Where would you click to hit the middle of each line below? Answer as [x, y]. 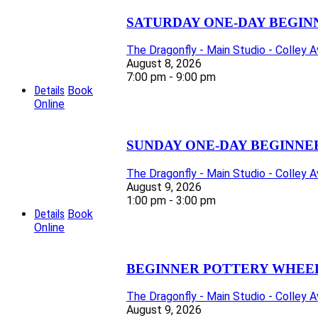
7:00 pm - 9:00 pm [171, 77]
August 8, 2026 [164, 64]
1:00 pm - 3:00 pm [171, 200]
